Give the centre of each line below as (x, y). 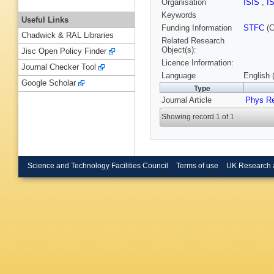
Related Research (193, 41)
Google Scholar (49, 83)
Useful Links (45, 20)
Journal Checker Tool (59, 67)
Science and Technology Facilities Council (98, 165)
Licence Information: (198, 63)
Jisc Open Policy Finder (64, 51)
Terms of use (197, 165)
